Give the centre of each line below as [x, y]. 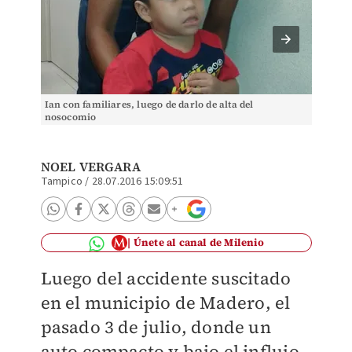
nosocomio [70, 117]
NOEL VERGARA [90, 167]
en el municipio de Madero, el [165, 302]
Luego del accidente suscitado [166, 278]
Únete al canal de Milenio [198, 242]
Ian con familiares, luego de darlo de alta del [149, 104]
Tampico [61, 181]
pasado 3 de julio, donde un [156, 327]
